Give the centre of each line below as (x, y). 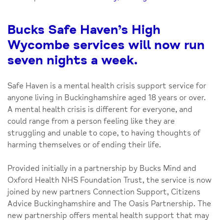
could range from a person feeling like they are (91, 121)
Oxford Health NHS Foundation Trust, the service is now (110, 180)
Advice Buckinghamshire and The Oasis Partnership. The (109, 204)
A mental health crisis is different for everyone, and (100, 109)
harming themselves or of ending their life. (84, 145)
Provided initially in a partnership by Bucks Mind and (102, 168)
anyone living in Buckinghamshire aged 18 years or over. (107, 97)
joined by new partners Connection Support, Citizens (104, 192)
